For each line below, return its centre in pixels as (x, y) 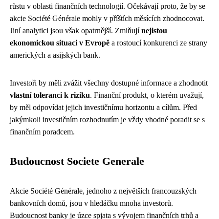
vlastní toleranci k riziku (50, 95)
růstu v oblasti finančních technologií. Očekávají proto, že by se (108, 6)
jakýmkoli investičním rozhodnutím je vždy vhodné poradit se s (107, 120)
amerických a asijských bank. (55, 55)
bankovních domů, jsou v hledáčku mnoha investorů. (91, 203)
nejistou (154, 31)
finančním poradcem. (42, 132)
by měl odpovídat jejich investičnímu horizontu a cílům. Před (103, 107)
